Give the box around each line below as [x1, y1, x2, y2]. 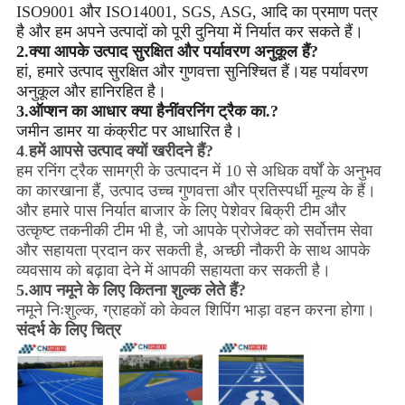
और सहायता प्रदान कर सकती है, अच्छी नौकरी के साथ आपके [15, 240, 370, 259]
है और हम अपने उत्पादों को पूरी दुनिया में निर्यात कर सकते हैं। [15, 22, 363, 41]
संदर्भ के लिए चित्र [15, 320, 121, 339]
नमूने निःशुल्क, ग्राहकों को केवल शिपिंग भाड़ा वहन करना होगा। [15, 300, 375, 319]
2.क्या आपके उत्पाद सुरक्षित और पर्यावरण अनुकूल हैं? [15, 42, 318, 61]
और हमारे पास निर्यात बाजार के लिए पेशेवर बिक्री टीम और [15, 201, 346, 220]
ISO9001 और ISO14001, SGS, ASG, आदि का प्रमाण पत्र [15, 2, 378, 21]
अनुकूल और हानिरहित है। [15, 81, 166, 100]
